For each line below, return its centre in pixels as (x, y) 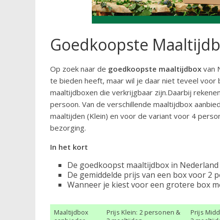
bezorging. (68, 128)
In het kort (69, 147)
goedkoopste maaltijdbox (155, 69)
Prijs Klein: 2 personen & (144, 212)
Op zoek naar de (79, 69)
